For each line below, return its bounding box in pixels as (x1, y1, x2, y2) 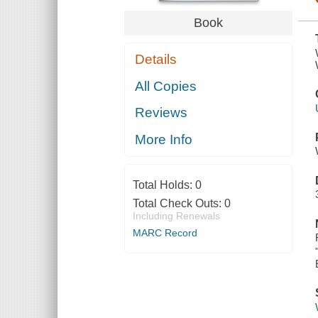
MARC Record (132, 226, 197, 238)
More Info (135, 131, 193, 147)
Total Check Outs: (132, 197, 224, 209)
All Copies (135, 78, 197, 94)
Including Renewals (132, 209, 220, 221)
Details (135, 52, 177, 67)
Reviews (135, 105, 188, 121)
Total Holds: (132, 178, 195, 191)
